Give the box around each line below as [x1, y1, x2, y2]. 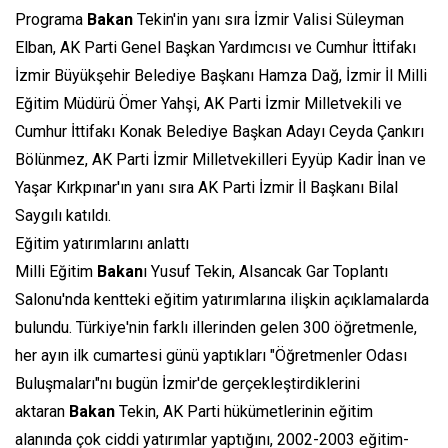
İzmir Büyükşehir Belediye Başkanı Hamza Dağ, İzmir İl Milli [15, 66, 427, 86]
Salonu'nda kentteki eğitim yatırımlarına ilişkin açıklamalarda [15, 290, 429, 310]
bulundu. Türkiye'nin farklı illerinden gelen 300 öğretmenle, [15, 318, 417, 338]
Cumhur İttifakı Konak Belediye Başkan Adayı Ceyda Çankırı [15, 122, 424, 142]
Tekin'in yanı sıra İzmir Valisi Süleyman [133, 10, 404, 30]
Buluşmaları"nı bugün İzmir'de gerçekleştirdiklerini [15, 374, 360, 394]
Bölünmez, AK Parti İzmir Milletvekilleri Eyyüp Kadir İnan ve [15, 150, 426, 170]
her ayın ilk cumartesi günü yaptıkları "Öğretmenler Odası [15, 346, 407, 366]
